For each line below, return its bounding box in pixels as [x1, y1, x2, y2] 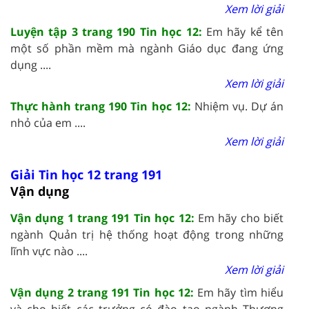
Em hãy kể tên [206, 23, 284, 39]
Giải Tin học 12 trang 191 [10, 166, 162, 183]
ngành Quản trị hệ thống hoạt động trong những [10, 226, 283, 242]
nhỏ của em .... [10, 114, 86, 130]
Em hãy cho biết [197, 210, 284, 226]
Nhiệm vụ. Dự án [194, 98, 284, 114]
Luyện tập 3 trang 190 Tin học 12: [10, 23, 206, 39]
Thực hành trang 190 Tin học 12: [10, 98, 195, 114]
